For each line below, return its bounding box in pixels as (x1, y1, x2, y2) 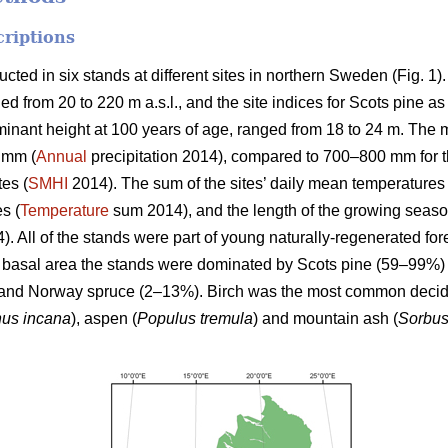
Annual (36, 147, 87, 165)
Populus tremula (137, 309, 253, 327)
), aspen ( (71, 309, 137, 327)
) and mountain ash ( (253, 309, 398, 327)
